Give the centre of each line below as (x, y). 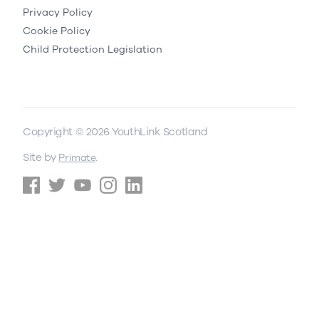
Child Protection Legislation (93, 49)
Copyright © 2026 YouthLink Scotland (115, 131)
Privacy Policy (58, 12)
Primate (77, 157)
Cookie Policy (57, 31)
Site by (41, 157)
